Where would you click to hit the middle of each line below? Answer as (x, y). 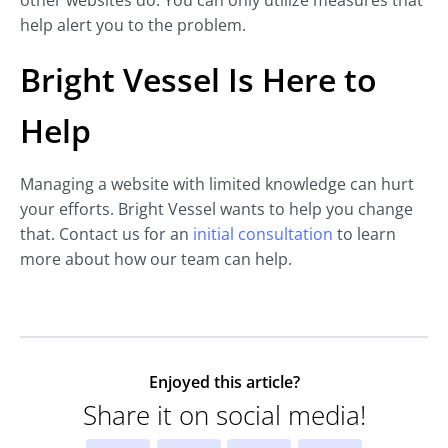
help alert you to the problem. (133, 25)
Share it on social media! (224, 415)
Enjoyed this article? (224, 382)
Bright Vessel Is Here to (198, 80)
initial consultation (263, 234)
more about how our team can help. (156, 259)
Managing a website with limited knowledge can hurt (217, 184)
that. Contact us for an (106, 234)
